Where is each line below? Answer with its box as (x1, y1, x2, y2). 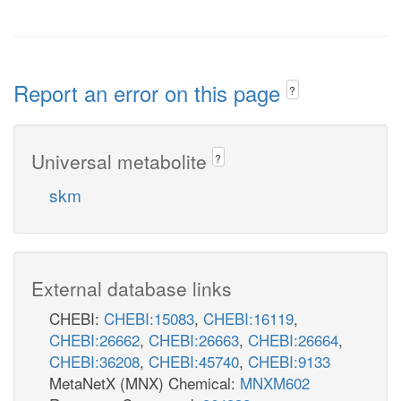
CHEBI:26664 (248, 328, 338, 351)
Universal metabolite (31, 147, 212, 175)
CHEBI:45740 (149, 349, 239, 372)
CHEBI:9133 (248, 349, 330, 372)
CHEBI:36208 (49, 349, 140, 372)
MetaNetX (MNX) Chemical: (49, 371, 240, 394)
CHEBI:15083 (104, 306, 194, 329)
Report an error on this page (13, 77, 286, 108)
